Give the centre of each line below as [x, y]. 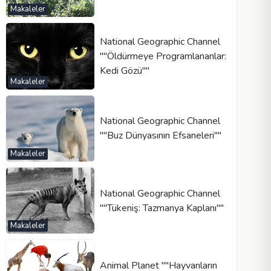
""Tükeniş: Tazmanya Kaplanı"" [162, 208]
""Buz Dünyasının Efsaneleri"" [160, 136]
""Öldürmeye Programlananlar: [163, 56]
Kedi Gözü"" [124, 70]
